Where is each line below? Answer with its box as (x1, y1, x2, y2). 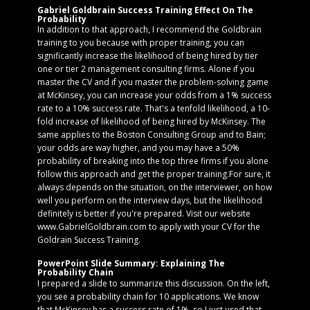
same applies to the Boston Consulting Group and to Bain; (37, 129, 266, 140)
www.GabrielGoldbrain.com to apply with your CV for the (37, 221, 260, 232)
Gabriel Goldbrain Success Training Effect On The (37, 4, 253, 16)
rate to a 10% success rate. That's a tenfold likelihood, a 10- (37, 102, 270, 114)
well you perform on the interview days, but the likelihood (37, 194, 262, 206)
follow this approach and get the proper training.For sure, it (37, 168, 271, 180)
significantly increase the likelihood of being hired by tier (37, 50, 258, 62)
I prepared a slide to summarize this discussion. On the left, (37, 277, 270, 289)
